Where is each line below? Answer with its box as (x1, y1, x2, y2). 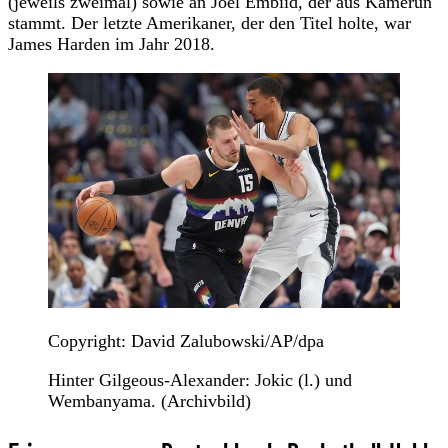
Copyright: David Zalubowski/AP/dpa (48, 330, 324, 351)
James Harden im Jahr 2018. (8, 33, 215, 54)
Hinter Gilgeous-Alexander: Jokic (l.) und (48, 369, 352, 390)
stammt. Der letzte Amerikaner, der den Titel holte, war (8, 12, 411, 33)
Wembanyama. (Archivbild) (48, 390, 251, 411)
